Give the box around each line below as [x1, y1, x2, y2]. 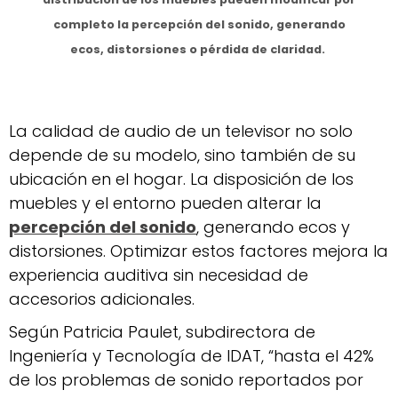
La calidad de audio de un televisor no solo [9, 119, 353, 142]
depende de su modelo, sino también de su [9, 143, 355, 166]
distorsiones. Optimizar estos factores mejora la [9, 239, 388, 262]
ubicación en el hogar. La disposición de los [9, 167, 354, 190]
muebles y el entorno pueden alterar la [9, 191, 322, 214]
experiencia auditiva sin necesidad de [9, 263, 308, 286]
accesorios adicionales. [9, 287, 195, 310]
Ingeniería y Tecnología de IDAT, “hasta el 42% [9, 344, 374, 367]
